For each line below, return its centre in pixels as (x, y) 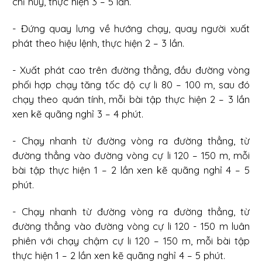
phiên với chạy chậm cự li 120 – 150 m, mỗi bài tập (131, 241)
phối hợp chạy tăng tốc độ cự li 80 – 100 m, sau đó (131, 85)
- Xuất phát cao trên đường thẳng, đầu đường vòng (131, 70)
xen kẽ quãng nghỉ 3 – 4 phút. (78, 114)
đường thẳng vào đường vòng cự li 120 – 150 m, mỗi (131, 156)
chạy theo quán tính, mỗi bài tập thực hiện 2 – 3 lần (131, 99)
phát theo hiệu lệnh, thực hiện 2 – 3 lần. (98, 43)
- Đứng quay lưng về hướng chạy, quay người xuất (131, 29)
